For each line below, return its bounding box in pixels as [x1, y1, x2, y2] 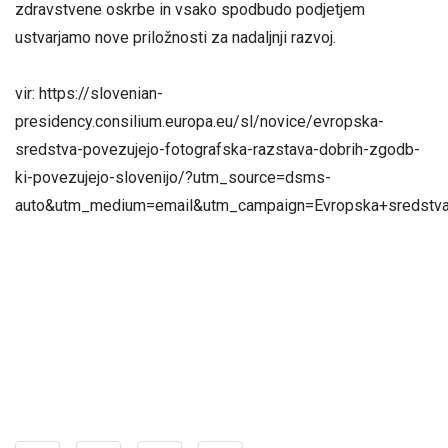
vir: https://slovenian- [15, 83, 163, 103]
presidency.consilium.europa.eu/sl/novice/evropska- [15, 111, 384, 131]
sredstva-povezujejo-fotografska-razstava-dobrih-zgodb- [15, 139, 420, 159]
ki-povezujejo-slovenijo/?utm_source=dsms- [15, 167, 331, 187]
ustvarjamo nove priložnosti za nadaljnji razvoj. [15, 28, 336, 48]
